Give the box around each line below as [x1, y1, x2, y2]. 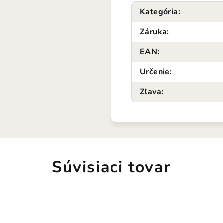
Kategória [140, 6, 178, 17]
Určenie [140, 66, 170, 77]
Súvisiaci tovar [52, 156, 171, 178]
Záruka [140, 26, 167, 37]
